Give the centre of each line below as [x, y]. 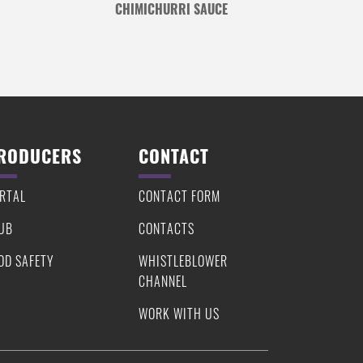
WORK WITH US [179, 314]
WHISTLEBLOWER [183, 261]
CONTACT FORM [179, 196]
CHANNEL [163, 282]
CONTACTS [167, 229]
